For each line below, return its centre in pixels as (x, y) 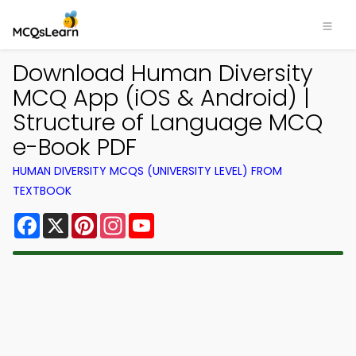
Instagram (158, 219)
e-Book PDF (75, 147)
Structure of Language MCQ (168, 122)
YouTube (181, 219)
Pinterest (126, 219)
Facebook (71, 219)
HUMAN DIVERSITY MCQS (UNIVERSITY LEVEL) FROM (147, 171)
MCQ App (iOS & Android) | (161, 98)
